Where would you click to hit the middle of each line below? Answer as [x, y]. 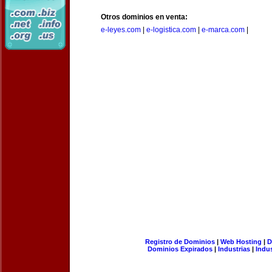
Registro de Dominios [180, 242]
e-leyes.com [121, 30]
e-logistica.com [171, 30]
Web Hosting [241, 242]
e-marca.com [223, 30]
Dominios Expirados [180, 249]
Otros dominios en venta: [144, 17]
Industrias [234, 249]
